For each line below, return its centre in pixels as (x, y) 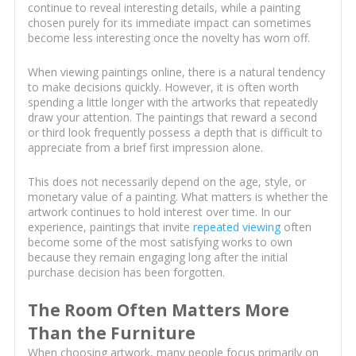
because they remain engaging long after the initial (157, 257)
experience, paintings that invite (110, 227)
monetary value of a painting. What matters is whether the (178, 197)
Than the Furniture (111, 333)
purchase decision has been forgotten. (126, 273)
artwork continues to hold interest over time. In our (159, 212)
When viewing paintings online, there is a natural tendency (176, 72)
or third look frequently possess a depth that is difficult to (175, 133)
